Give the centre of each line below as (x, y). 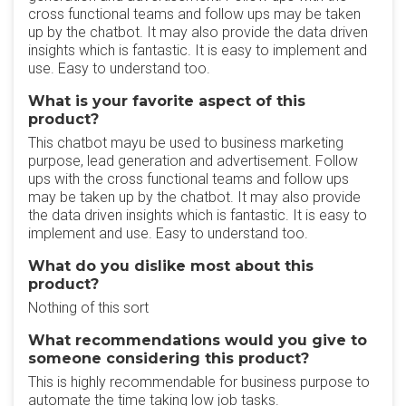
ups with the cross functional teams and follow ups (188, 179)
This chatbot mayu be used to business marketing (186, 143)
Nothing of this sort (88, 308)
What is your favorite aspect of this (167, 101)
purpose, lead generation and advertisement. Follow (193, 161)
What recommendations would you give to (198, 340)
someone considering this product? (169, 358)
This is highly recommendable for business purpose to (199, 382)
